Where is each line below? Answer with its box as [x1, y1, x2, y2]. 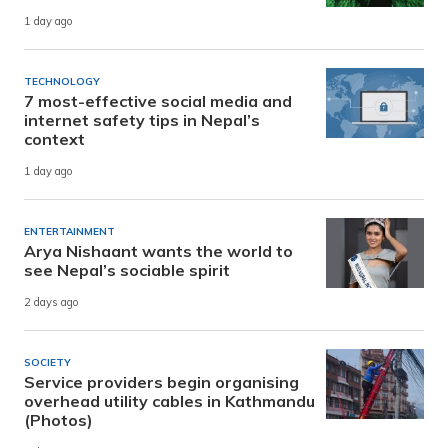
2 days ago [24, 295, 79, 310]
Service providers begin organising [24, 372, 299, 393]
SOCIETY [24, 356, 71, 370]
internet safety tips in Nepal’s [24, 110, 260, 131]
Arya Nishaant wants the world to [24, 241, 293, 262]
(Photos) [24, 410, 93, 431]
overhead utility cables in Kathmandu [24, 391, 315, 412]
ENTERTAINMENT [24, 225, 115, 239]
